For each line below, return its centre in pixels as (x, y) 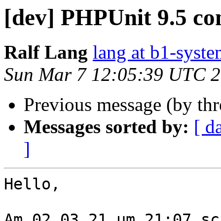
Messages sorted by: (106, 127)
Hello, (32, 184)
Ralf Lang (46, 52)
